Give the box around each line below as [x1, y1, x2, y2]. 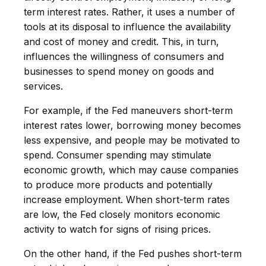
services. [24, 80, 63, 92]
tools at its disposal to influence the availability [24, 20, 231, 33]
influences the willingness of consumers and [24, 50, 224, 62]
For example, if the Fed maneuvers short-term [24, 104, 233, 116]
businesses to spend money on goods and [24, 65, 214, 77]
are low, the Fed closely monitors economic [24, 208, 220, 220]
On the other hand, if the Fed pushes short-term [24, 247, 242, 259]
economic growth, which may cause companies [24, 163, 239, 176]
